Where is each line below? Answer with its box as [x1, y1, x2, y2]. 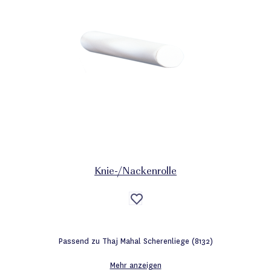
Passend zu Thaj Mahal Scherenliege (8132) [58, 236, 213, 246]
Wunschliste [135, 212, 181, 222]
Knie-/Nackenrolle [94, 166, 177, 177]
